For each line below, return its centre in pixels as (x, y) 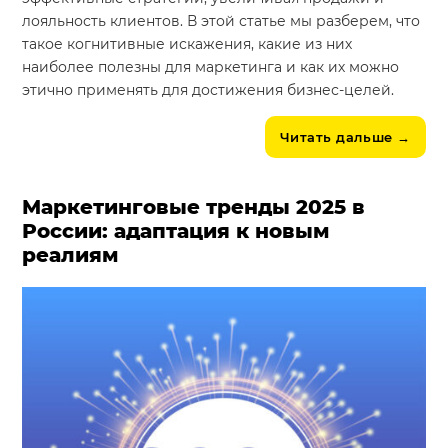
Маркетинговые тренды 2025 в (194, 207)
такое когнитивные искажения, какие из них (187, 44)
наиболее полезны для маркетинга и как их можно (211, 67)
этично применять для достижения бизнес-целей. (208, 90)
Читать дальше (336, 137)
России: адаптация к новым (176, 231)
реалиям (71, 255)
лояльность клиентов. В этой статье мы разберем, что (221, 21)
